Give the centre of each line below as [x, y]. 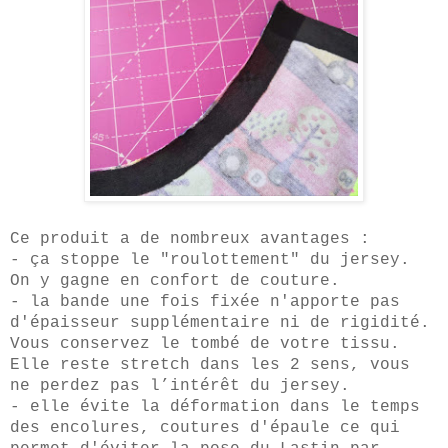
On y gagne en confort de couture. [175, 280]
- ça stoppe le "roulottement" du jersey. [210, 259]
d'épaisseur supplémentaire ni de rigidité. [220, 322]
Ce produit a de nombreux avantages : [195, 238]
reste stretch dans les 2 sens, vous [235, 364]
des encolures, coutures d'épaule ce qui [205, 427]
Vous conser [65, 343]
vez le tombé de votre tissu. [260, 343]
